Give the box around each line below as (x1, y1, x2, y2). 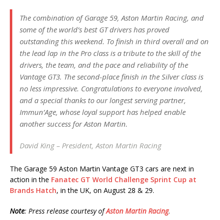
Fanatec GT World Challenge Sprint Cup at (51, 175, 196, 185)
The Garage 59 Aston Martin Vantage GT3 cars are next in (10, 164, 194, 174)
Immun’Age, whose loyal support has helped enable (20, 107, 186, 117)
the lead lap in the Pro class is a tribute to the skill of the (20, 48, 201, 58)
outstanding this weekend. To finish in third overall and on (20, 36, 209, 47)
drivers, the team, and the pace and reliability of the (20, 60, 188, 70)
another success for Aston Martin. (20, 119, 128, 129)
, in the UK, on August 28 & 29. (56, 186, 154, 195)
